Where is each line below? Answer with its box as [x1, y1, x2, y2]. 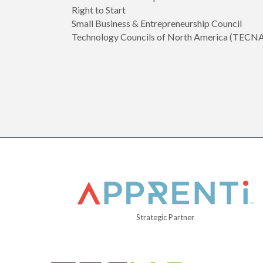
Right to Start [72, 4, 126, 16]
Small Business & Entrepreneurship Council [72, 18, 242, 29]
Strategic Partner [136, 213, 195, 222]
